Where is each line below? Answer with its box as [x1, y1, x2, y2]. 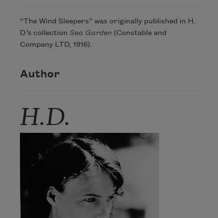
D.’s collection [19, 29, 70, 37]
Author [19, 69, 60, 81]
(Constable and [111, 29, 166, 37]
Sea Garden [69, 29, 112, 37]
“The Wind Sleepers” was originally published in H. [19, 17, 196, 25]
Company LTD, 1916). [19, 40, 93, 49]
